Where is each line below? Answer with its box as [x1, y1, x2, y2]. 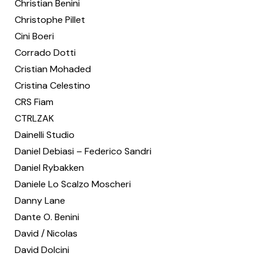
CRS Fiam [15, 96, 53, 108]
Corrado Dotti [15, 46, 76, 59]
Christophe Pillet [15, 14, 85, 26]
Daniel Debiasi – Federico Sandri [15, 145, 151, 157]
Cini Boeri [15, 30, 54, 42]
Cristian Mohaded [15, 63, 91, 75]
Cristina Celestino [15, 79, 90, 92]
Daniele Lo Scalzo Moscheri [15, 178, 131, 190]
